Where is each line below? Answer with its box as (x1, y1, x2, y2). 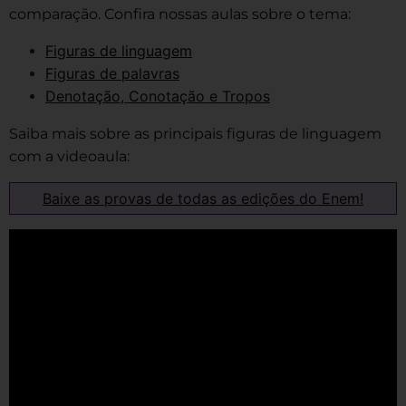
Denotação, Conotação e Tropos (45, 87, 270, 106)
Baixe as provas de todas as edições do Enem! (43, 189, 363, 208)
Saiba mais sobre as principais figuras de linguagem (9, 125, 382, 143)
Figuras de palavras (45, 64, 179, 83)
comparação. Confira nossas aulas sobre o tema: (9, 5, 351, 24)
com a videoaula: (9, 148, 130, 166)
